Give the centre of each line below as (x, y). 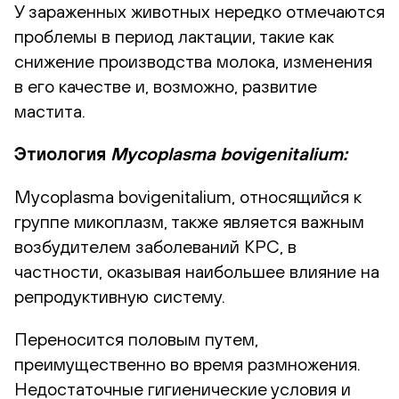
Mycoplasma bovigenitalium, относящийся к (188, 196)
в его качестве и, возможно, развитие (166, 85)
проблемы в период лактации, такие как (174, 36)
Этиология (62, 153)
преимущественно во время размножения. (187, 363)
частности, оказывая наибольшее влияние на (197, 271)
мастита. (50, 110)
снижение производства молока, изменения (193, 61)
